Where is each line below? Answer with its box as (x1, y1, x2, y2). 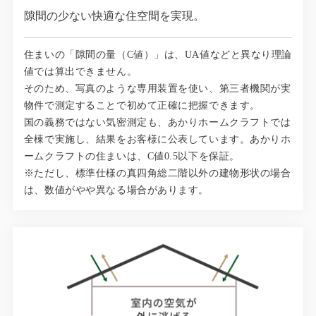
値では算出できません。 (23, 66, 138, 77)
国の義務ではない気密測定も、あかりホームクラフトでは (23, 116, 291, 128)
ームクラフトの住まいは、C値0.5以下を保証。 (23, 150, 240, 162)
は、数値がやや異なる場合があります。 (23, 184, 209, 195)
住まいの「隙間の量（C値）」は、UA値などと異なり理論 (23, 49, 293, 60)
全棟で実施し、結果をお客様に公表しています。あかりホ (23, 133, 291, 145)
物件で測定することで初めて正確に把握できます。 (23, 99, 260, 111)
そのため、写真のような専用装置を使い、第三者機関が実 (23, 83, 291, 94)
